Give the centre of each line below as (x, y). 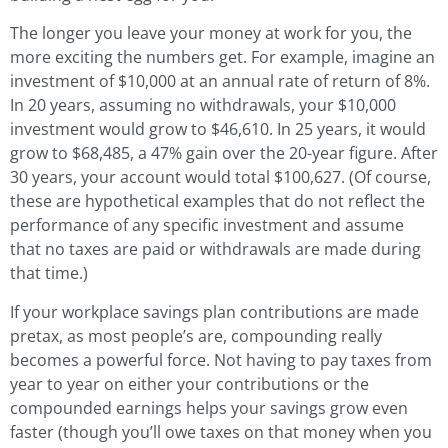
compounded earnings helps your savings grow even (209, 407)
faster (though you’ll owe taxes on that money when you (221, 431)
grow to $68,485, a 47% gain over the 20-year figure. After (224, 153)
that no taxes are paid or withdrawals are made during (215, 249)
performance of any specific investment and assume (207, 225)
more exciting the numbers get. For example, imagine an (222, 57)
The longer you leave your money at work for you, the (211, 33)
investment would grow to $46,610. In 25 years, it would (218, 129)
